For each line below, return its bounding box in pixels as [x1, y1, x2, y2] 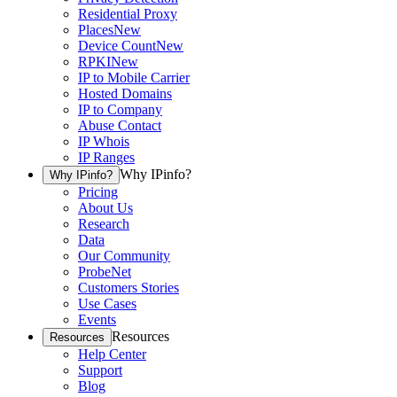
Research [78, 216, 129, 232]
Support [78, 362, 122, 378]
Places [78, 22, 113, 38]
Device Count [78, 38, 156, 54]
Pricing [78, 184, 118, 200]
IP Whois [78, 134, 129, 150]
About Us [78, 200, 133, 216]
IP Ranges [78, 150, 135, 166]
